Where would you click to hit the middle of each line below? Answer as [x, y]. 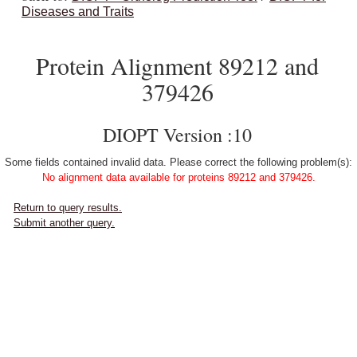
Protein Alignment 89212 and [177, 65]
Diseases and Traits [78, 12]
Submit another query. [64, 223]
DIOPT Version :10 [177, 135]
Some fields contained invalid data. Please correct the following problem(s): [178, 162]
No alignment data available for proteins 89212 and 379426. [178, 177]
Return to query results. [68, 208]
